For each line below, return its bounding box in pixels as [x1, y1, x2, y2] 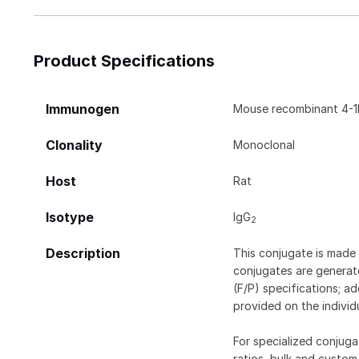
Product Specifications [34, 50, 215, 71]
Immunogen [46, 101, 119, 117]
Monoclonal [233, 137, 296, 151]
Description [46, 245, 120, 261]
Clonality [46, 137, 103, 153]
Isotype [46, 209, 94, 225]
